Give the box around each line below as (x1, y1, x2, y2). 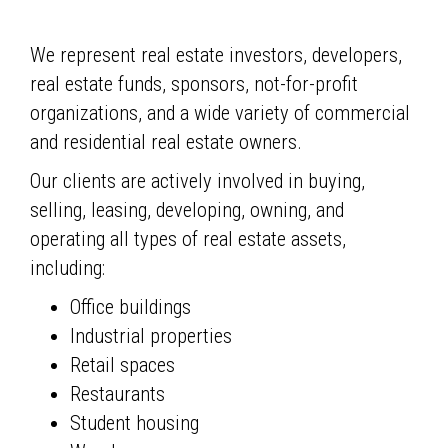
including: (30, 256, 105, 281)
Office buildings (70, 295, 191, 320)
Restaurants (70, 382, 165, 407)
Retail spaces (70, 353, 175, 378)
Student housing (70, 411, 199, 436)
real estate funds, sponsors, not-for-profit (30, 72, 358, 97)
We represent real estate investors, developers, (30, 43, 402, 68)
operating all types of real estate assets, (30, 227, 346, 252)
